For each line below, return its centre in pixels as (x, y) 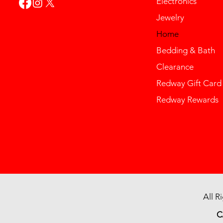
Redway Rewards (188, 100)
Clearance (175, 67)
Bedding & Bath (186, 51)
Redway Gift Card (189, 83)
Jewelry (170, 18)
